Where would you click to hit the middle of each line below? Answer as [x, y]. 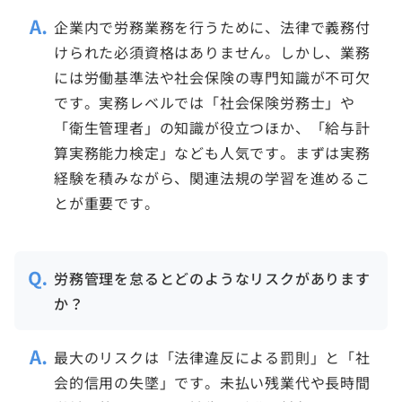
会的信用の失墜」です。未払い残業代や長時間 [212, 382]
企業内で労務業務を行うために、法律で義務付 [212, 26]
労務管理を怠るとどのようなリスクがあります [212, 278]
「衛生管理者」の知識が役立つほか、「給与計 [212, 127]
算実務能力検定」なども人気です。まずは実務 [212, 152]
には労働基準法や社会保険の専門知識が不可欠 [212, 77]
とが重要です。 [107, 202]
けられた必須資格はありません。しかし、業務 [212, 52]
